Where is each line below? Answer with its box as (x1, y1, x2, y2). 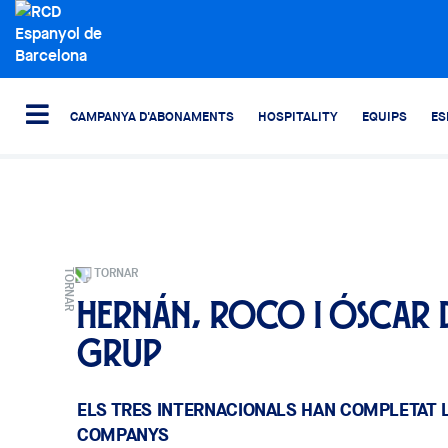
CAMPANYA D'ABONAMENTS (70, 107, 234, 125)
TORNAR (94, 263, 139, 281)
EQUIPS (362, 107, 407, 125)
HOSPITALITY (258, 107, 338, 125)
